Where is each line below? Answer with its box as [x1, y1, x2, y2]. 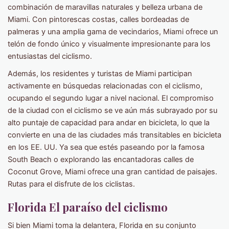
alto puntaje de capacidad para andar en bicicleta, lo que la [8, 118, 210, 128]
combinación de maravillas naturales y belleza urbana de [8, 3, 202, 12]
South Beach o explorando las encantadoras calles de [8, 155, 194, 165]
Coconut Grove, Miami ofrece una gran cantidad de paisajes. [8, 167, 217, 177]
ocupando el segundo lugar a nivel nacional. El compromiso [8, 94, 214, 103]
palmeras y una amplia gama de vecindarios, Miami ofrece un [8, 27, 218, 37]
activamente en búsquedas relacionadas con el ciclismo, [8, 81, 202, 91]
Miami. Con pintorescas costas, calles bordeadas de [8, 15, 189, 25]
